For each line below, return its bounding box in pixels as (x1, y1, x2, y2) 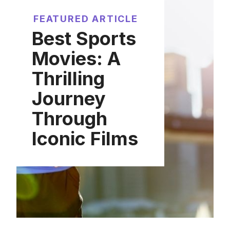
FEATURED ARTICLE (33, 13, 138, 24)
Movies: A (32, 47, 121, 70)
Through (32, 107, 107, 130)
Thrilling (32, 67, 105, 90)
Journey (32, 87, 106, 110)
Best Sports (32, 27, 136, 50)
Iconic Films (32, 127, 138, 150)
